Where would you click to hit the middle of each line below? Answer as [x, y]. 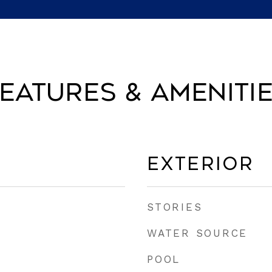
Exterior [200, 164]
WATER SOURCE [197, 233]
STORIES [175, 207]
